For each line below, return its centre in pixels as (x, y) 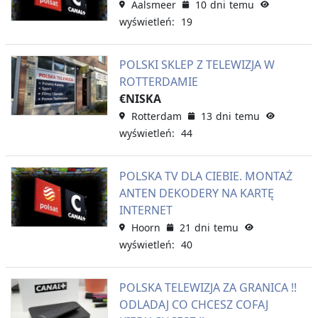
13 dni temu (230, 116)
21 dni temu (209, 227)
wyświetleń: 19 (155, 21)
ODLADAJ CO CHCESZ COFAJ (193, 304)
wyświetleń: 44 (155, 133)
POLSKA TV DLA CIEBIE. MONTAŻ (205, 176)
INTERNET (146, 210)
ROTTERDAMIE (158, 81)
